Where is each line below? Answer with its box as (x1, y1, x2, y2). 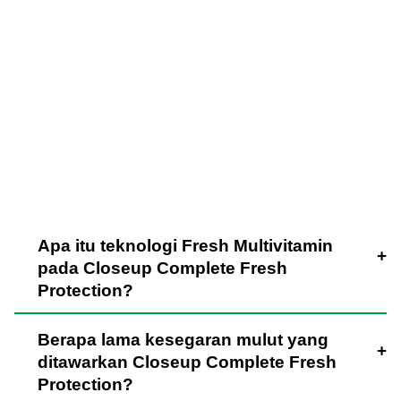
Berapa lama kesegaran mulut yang (37, 330, 328, 349)
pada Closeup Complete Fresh (37, 258, 287, 277)
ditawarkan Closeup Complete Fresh (37, 353, 337, 371)
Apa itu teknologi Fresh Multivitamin (37, 235, 333, 255)
